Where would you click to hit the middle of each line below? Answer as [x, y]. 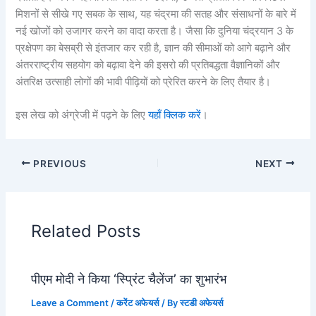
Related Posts [86, 231]
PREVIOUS [59, 163]
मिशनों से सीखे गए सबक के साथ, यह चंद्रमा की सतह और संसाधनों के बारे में [156, 14]
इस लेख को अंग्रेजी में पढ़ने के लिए [82, 115]
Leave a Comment [70, 303]
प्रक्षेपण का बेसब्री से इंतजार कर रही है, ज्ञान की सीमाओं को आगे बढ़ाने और [153, 48]
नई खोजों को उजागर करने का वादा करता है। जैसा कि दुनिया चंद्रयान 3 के [155, 31]
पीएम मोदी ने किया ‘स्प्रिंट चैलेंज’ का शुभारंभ [129, 279]
